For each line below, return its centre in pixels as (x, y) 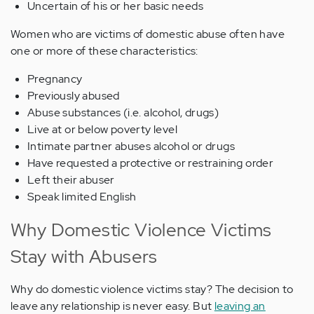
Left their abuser (71, 180)
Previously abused (74, 96)
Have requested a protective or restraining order (151, 163)
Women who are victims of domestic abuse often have (148, 34)
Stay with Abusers (84, 257)
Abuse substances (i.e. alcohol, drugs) (123, 113)
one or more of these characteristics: (104, 51)
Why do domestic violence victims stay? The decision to (152, 289)
